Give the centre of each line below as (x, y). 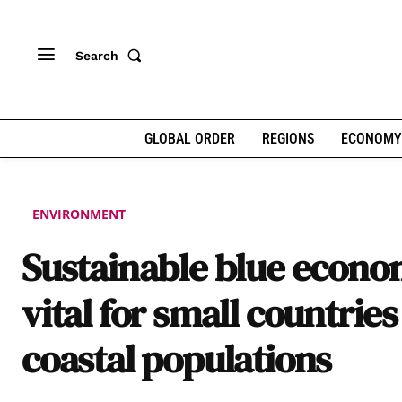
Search (97, 55)
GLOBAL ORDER (189, 139)
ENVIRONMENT (79, 214)
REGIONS (288, 139)
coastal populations (177, 359)
